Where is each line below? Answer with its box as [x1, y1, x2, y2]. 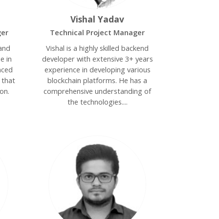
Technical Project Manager [50, 27, 145, 37]
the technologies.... [67, 97, 128, 107]
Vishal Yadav [70, 13, 125, 25]
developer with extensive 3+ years [42, 54, 153, 64]
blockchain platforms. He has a [47, 75, 148, 85]
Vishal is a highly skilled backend [46, 43, 149, 53]
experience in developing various [44, 65, 151, 74]
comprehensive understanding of [44, 86, 152, 96]
